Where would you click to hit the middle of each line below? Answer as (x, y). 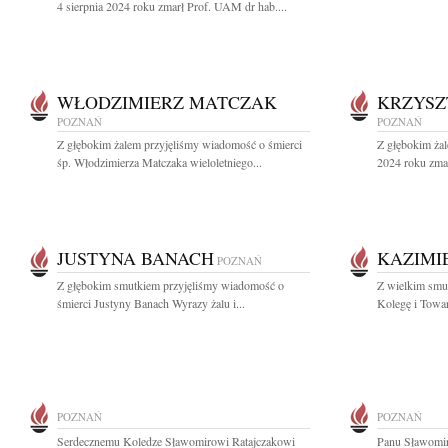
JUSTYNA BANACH (135, 258)
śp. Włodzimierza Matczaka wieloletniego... (159, 162)
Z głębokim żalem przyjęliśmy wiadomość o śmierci (179, 144)
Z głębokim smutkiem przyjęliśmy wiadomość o (170, 285)
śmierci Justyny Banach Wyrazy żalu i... (151, 303)
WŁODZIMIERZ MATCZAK (167, 102)
